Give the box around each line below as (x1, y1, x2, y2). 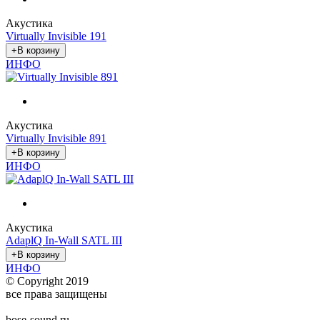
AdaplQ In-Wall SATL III (6, 234, 122, 247)
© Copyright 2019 (6, 275, 89, 288)
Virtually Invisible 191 (6, 30, 106, 43)
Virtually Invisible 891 (6, 132, 106, 145)
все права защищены (6, 288, 107, 301)
